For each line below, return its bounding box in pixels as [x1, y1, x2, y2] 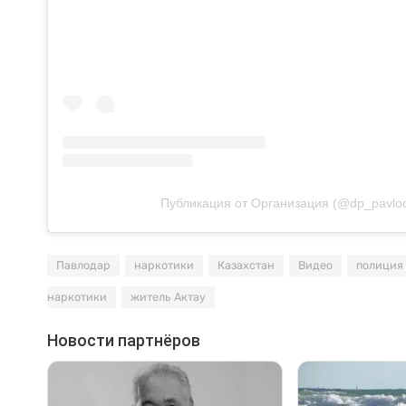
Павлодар [56, 258, 111, 272]
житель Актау [130, 290, 206, 304]
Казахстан [217, 258, 275, 272]
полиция [356, 258, 403, 272]
